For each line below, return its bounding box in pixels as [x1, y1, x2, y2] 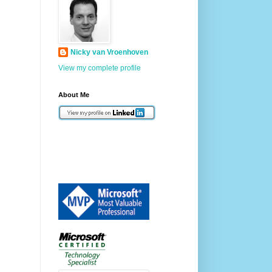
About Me [58, 91, 89, 99]
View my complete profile [58, 64, 141, 73]
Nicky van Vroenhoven [70, 48, 148, 57]
